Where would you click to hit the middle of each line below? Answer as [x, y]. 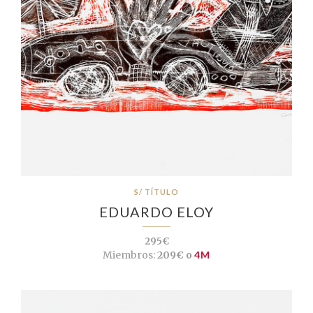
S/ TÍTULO [156, 192]
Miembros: [129, 255]
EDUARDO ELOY [156, 212]
